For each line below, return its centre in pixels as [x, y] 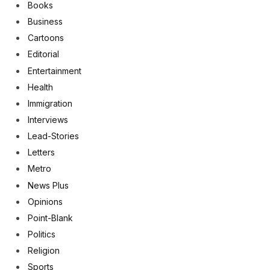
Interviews [48, 120]
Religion [44, 251]
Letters [41, 152]
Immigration [50, 103]
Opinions [45, 201]
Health [40, 87]
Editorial [43, 54]
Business [45, 22]
